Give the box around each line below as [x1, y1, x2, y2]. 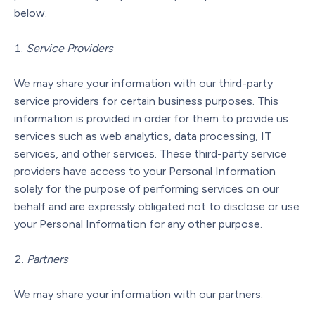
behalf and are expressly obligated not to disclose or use [14, 199, 300, 213]
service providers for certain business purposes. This [14, 94, 278, 108]
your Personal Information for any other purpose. [14, 217, 262, 231]
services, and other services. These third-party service [14, 146, 287, 160]
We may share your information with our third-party [14, 76, 273, 90]
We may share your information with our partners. [14, 287, 263, 301]
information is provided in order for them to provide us [14, 111, 288, 125]
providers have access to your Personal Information [14, 164, 276, 178]
